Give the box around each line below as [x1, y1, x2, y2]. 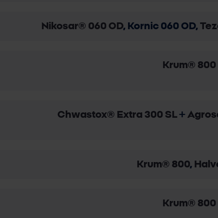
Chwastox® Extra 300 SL [57, 110, 177, 120]
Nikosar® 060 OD [41, 21, 123, 31]
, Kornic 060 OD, [123, 21, 198, 31]
